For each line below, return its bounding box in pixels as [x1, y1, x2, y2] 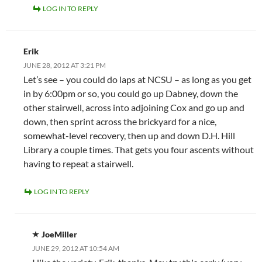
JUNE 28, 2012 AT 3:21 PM [23, 61, 106, 70]
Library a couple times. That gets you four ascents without [23, 144, 254, 155]
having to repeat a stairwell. [23, 158, 133, 169]
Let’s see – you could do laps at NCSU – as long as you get [23, 74, 251, 85]
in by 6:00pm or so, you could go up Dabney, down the [23, 88, 238, 99]
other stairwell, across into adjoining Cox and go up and [23, 102, 244, 113]
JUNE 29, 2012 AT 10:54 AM [32, 244, 119, 253]
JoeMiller [42, 229, 77, 239]
